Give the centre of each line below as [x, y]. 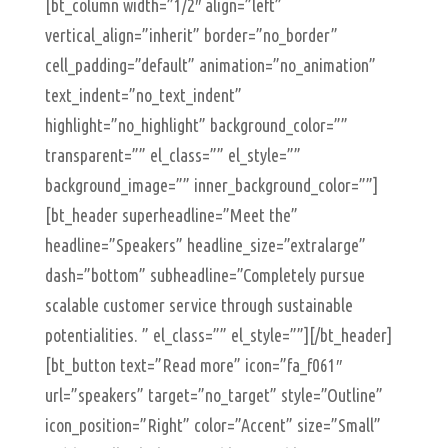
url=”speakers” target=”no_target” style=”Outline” [213, 395]
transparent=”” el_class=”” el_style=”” [172, 155]
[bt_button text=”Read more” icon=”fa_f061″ [193, 365]
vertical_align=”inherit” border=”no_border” [191, 35]
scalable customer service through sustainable [198, 305]
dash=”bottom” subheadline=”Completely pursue [204, 275]
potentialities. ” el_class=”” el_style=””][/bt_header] [218, 335]
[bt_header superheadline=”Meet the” [171, 215]
